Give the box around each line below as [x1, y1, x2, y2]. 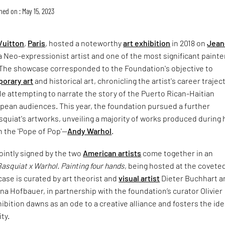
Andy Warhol [67, 126, 112, 136]
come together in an [141, 148, 213, 158]
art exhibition [123, 38, 171, 48]
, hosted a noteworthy [45, 38, 124, 48]
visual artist [119, 173, 160, 183]
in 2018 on [170, 38, 207, 48]
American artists [83, 148, 142, 158]
